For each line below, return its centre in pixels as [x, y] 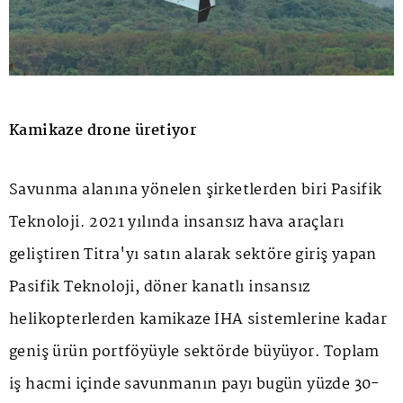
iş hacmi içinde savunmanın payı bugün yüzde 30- [195, 384]
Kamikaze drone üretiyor [103, 130]
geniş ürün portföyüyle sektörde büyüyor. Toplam [194, 352]
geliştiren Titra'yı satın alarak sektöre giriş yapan [193, 255]
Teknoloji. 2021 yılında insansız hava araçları [177, 222]
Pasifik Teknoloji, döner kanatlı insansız [160, 287]
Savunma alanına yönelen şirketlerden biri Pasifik [196, 190]
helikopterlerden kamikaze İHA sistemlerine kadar [198, 319]
